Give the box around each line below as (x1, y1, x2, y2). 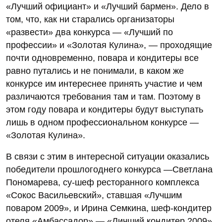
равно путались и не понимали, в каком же (6, 65, 184, 76)
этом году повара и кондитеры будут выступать (6, 104, 203, 114)
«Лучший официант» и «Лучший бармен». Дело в (6, 1, 209, 11)
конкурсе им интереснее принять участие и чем (6, 78, 202, 89)
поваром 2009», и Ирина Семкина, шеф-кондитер (6, 203, 212, 213)
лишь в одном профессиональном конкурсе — (6, 117, 199, 127)
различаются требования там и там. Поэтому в (6, 91, 201, 102)
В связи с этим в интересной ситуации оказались (6, 151, 209, 162)
